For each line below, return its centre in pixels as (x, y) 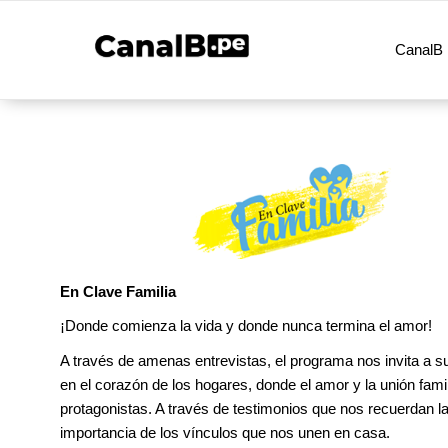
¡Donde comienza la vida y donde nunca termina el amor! (246, 326)
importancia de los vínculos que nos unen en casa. (225, 432)
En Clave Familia (118, 291)
